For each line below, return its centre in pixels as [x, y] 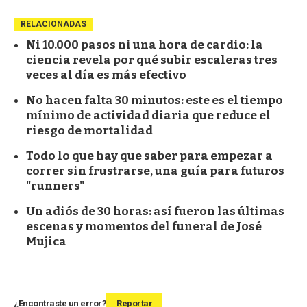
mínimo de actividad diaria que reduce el [148, 115]
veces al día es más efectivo [106, 75]
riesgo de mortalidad [89, 130]
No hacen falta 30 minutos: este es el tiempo [155, 100]
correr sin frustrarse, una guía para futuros [155, 171]
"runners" [55, 186]
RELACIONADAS [53, 24]
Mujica [46, 241]
